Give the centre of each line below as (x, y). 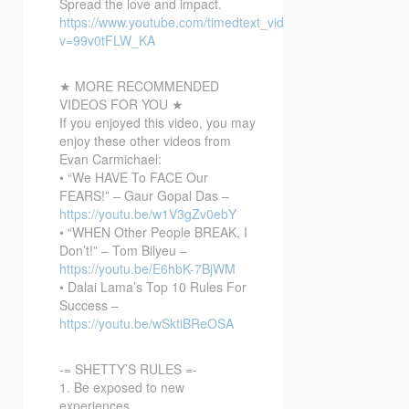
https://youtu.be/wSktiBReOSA (147, 323)
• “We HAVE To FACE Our (134, 177)
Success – (89, 304)
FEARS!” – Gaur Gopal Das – (144, 195)
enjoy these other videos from (145, 140)
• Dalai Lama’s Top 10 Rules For (153, 286)
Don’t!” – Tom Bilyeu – (123, 250)
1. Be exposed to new (122, 387)
